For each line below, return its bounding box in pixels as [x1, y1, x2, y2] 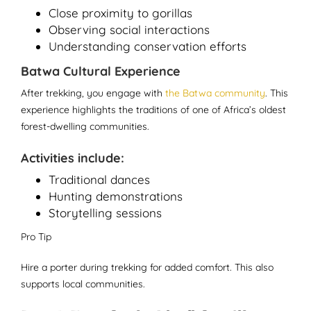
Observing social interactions [49, 22, 210, 37]
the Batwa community [165, 87, 265, 99]
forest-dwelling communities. [21, 120, 149, 133]
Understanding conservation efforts [49, 39, 246, 53]
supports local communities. [21, 278, 145, 290]
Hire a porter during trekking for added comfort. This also [21, 261, 274, 274]
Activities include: [21, 150, 124, 166]
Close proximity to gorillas [49, 6, 192, 20]
